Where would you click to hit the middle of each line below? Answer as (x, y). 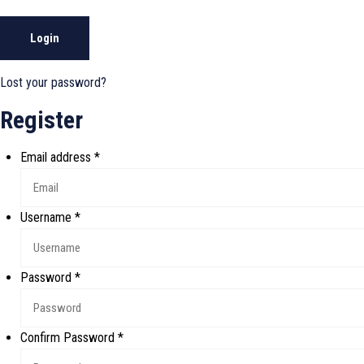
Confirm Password (69, 338)
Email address (57, 157)
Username (48, 217)
